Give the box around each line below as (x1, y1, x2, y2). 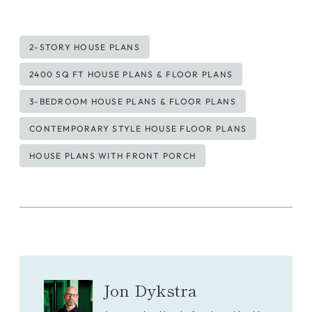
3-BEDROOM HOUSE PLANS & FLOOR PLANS (29, 95, 236, 107)
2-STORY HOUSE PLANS (29, 41, 140, 52)
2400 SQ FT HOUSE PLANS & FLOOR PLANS (29, 68, 233, 79)
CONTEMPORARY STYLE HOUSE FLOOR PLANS (29, 123, 247, 134)
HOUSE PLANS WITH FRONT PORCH (29, 150, 196, 161)
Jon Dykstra (103, 278, 198, 302)
